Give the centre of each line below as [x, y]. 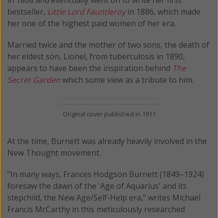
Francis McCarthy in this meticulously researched [96, 209]
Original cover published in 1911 [109, 114]
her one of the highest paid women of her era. [91, 23]
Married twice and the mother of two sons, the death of [108, 45]
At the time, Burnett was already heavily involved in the [107, 141]
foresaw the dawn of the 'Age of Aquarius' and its [97, 186]
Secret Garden [34, 80]
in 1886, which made [163, 11]
